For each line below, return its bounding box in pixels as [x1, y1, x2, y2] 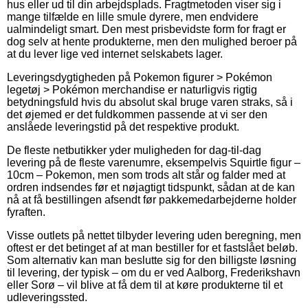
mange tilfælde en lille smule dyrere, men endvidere [7, 10, 258, 23]
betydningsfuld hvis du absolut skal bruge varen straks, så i [7, 96, 293, 108]
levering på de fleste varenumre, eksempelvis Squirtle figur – [7, 156, 300, 168]
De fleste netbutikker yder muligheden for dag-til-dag [7, 144, 261, 156]
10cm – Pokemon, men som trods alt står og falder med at [7, 168, 285, 181]
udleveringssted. [7, 291, 87, 303]
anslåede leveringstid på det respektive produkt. [7, 120, 239, 133]
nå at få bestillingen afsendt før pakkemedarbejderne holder [7, 193, 296, 206]
